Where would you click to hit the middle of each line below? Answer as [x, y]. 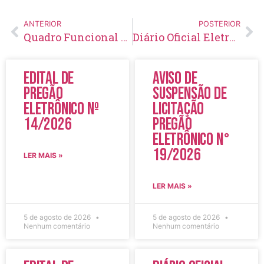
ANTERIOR [42, 24]
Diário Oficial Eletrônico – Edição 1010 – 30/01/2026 [232, 37]
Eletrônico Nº [61, 109]
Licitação [179, 109]
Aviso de [175, 78]
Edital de [49, 78]
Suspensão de [190, 94]
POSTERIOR [220, 24]
